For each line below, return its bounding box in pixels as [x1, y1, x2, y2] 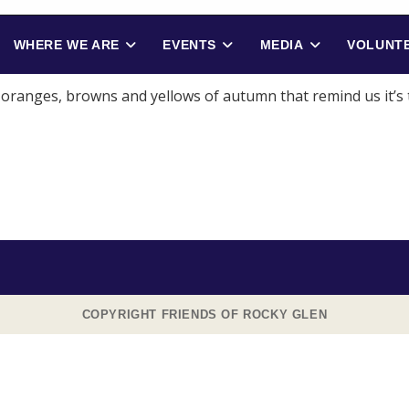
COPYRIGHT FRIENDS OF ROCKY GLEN [81, 308, 328, 321]
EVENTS [163, 37, 216, 52]
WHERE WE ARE [13, 37, 120, 52]
